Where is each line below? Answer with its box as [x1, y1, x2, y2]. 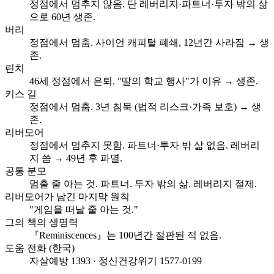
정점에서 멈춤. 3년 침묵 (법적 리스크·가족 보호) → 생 [29, 101, 261, 112]
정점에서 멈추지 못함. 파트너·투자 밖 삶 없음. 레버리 [29, 139, 260, 150]
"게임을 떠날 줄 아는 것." [29, 204, 138, 215]
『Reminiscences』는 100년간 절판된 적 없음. [29, 229, 221, 240]
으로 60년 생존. [29, 11, 95, 22]
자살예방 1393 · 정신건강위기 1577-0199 [29, 255, 202, 266]
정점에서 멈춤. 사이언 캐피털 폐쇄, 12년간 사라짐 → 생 [29, 37, 269, 48]
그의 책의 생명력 [5, 217, 78, 228]
